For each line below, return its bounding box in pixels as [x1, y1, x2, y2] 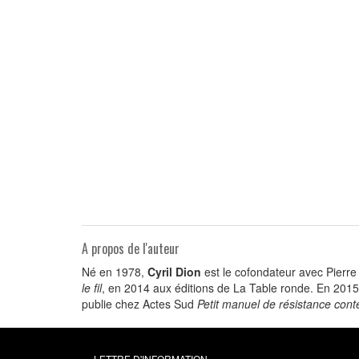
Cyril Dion [147, 264, 201, 280]
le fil [82, 280, 102, 296]
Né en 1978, [82, 264, 147, 280]
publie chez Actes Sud [82, 296, 197, 312]
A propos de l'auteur [82, 239, 179, 258]
